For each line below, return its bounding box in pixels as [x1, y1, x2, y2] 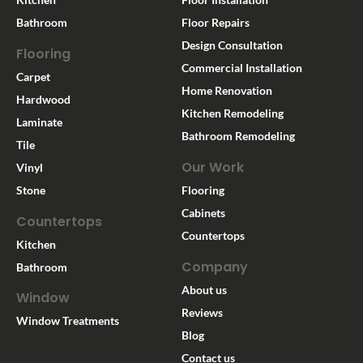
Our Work [181, 158, 244, 177]
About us [181, 282, 227, 297]
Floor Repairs [181, 15, 250, 30]
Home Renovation [181, 83, 272, 98]
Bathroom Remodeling [181, 129, 295, 143]
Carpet [16, 69, 50, 83]
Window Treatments [16, 314, 119, 328]
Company [181, 257, 248, 276]
